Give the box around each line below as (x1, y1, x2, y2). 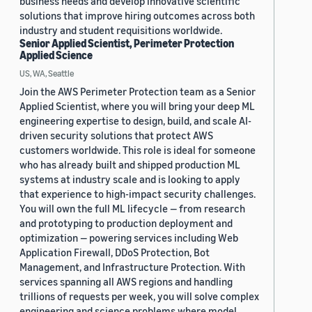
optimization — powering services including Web (19, 231, 238, 244)
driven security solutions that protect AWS (19, 129, 213, 142)
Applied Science (19, 48, 93, 63)
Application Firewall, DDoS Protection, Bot (19, 246, 210, 259)
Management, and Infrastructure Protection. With (19, 260, 245, 274)
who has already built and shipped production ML (19, 158, 240, 171)
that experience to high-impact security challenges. (19, 187, 256, 201)
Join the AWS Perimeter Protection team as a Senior (19, 85, 256, 98)
